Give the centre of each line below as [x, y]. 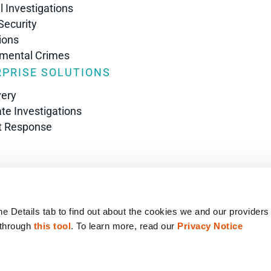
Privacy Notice [210, 226]
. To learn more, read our [124, 226]
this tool [52, 226]
